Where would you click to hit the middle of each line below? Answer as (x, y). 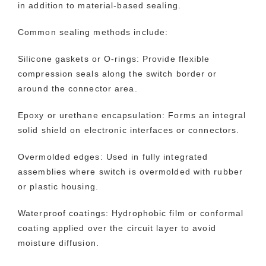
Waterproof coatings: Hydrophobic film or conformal (131, 213)
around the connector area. (78, 89)
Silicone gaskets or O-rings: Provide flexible (114, 59)
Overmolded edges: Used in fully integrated (113, 157)
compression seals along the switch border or (118, 74)
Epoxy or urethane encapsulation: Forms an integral (132, 115)
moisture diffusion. (58, 243)
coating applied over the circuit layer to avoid (117, 228)
